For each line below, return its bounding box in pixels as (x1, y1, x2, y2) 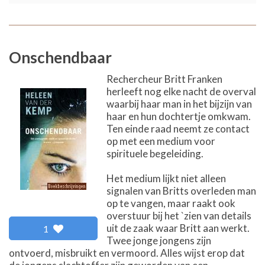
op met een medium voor (106, 134, 215, 147)
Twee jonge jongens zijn (106, 234, 211, 247)
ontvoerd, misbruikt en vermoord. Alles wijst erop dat (9, 246, 245, 259)
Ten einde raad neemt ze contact (106, 122, 250, 135)
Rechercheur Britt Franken (106, 72, 222, 85)
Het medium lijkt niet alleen (106, 172, 226, 185)
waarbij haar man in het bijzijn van (106, 97, 252, 110)
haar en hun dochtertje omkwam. (106, 109, 251, 122)
